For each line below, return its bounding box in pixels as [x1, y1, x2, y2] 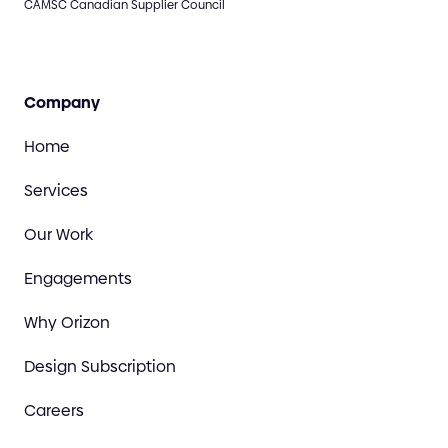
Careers [24, 399, 84, 423]
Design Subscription [24, 355, 176, 379]
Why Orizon [24, 311, 110, 335]
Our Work [24, 223, 93, 247]
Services [24, 179, 88, 203]
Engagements [24, 267, 132, 291]
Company [24, 91, 100, 115]
